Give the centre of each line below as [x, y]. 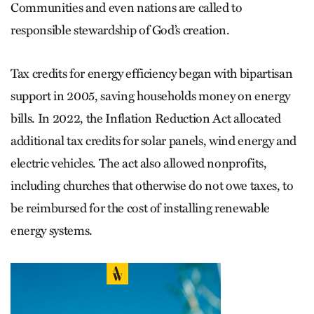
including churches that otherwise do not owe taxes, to [152, 186]
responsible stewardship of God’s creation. [123, 30]
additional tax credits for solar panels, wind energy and [153, 141]
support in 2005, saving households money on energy [151, 96]
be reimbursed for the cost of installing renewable [141, 209]
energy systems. [52, 231]
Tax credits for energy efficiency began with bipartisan [152, 74]
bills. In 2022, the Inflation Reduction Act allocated [146, 119]
